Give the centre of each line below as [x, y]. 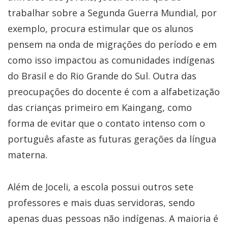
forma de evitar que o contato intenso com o [106, 123]
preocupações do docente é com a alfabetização [114, 92]
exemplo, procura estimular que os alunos [101, 29]
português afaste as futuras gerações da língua [112, 139]
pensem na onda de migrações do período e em [112, 45]
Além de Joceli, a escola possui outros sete [101, 187]
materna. [29, 155]
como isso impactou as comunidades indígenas [111, 60]
